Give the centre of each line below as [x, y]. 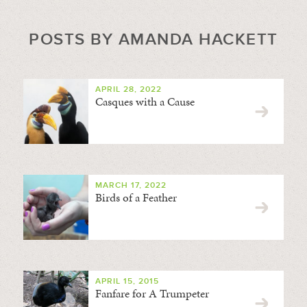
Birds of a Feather [136, 197]
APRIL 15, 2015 [127, 281]
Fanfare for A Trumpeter [152, 293]
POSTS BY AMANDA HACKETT [153, 39]
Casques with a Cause [145, 101]
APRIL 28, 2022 [128, 89]
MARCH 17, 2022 [131, 185]
